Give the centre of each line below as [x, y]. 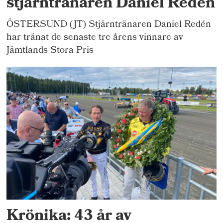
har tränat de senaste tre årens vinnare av [95, 38]
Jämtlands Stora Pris [50, 51]
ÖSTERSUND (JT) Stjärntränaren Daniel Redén [109, 25]
